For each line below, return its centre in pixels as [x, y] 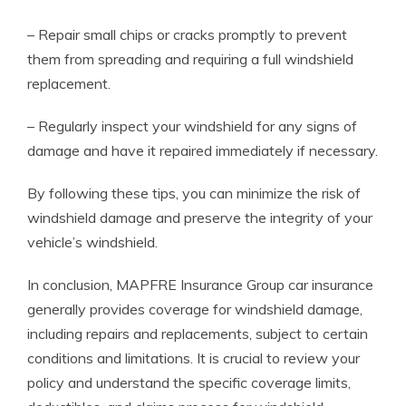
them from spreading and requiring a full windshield [190, 59]
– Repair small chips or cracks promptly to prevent [187, 34]
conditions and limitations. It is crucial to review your [193, 358]
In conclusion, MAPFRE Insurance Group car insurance [200, 285]
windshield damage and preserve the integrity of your [200, 217]
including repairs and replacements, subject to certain [198, 333]
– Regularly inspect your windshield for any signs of [192, 126]
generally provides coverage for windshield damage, [195, 309]
